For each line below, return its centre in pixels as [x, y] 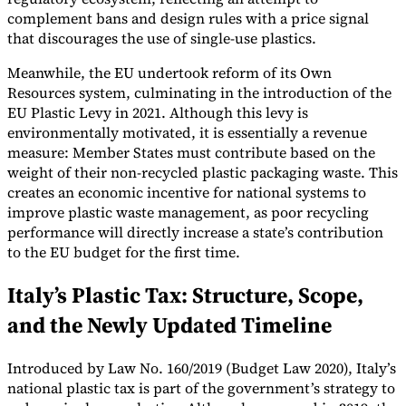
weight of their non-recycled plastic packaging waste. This [203, 173]
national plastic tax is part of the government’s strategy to [201, 387]
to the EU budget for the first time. [124, 252]
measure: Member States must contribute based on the [191, 153]
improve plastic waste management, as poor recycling [188, 213]
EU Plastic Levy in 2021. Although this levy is [158, 113]
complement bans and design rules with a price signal [188, 19]
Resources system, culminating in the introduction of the [199, 93]
